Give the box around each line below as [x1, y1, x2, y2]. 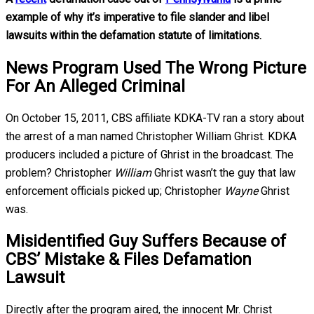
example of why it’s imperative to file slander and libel [6, 10, 269, 24]
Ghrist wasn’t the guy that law [151, 165, 296, 179]
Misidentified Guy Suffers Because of [6, 231, 286, 252]
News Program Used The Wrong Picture [6, 57, 306, 78]
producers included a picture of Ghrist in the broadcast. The [6, 147, 294, 161]
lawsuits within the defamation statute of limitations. [6, 28, 261, 42]
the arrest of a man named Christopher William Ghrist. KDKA [6, 129, 296, 143]
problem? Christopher [6, 165, 114, 179]
